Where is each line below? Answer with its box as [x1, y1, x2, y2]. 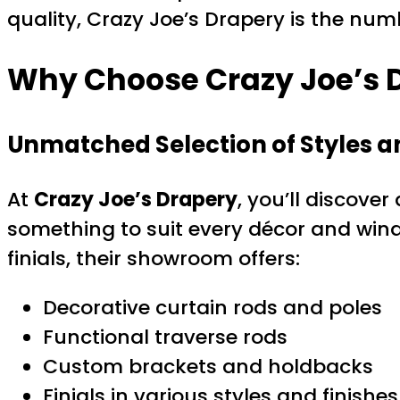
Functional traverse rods [43, 323, 287, 352]
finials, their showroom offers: [7, 245, 300, 273]
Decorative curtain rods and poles [43, 294, 382, 322]
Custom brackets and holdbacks [43, 353, 373, 381]
